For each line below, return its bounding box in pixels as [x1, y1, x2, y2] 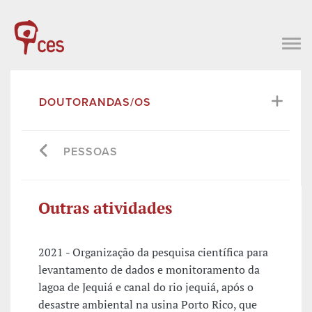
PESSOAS [63, 144, 118, 159]
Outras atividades [38, 196, 172, 219]
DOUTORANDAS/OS [39, 95, 151, 109]
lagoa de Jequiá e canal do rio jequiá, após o [38, 279, 253, 295]
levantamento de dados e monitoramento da [38, 262, 260, 278]
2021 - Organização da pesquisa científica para [38, 244, 268, 260]
